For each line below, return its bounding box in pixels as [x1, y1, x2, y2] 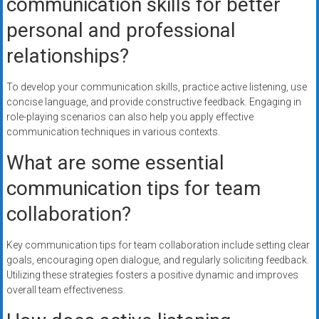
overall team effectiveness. [6, 284, 125, 296]
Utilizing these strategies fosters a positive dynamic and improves [6, 269, 298, 281]
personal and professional [6, 19, 236, 43]
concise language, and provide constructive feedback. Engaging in [6, 96, 301, 108]
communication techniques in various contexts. [6, 126, 220, 138]
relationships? [6, 44, 129, 68]
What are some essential [6, 151, 224, 175]
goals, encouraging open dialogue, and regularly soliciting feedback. [6, 254, 309, 266]
